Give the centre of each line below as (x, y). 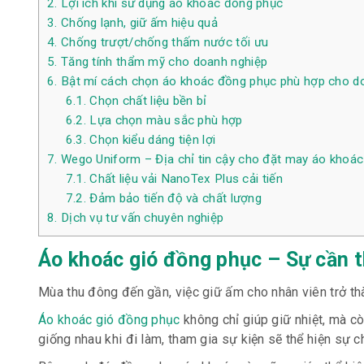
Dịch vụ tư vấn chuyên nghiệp (141, 218)
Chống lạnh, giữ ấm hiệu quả (138, 23)
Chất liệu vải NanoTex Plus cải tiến (184, 179)
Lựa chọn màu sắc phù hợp (165, 121)
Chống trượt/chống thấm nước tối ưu (163, 43)
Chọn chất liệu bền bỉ (147, 101)
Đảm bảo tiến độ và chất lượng (174, 199)
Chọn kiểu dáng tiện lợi (151, 140)
